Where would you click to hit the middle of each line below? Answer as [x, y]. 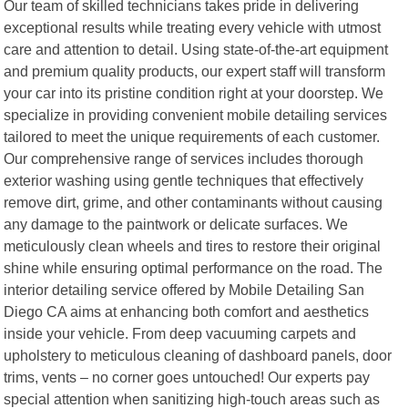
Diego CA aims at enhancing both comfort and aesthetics [187, 311]
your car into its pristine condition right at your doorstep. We [194, 92]
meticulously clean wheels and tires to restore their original [193, 245]
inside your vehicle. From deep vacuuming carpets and [180, 333]
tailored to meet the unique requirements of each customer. [192, 136]
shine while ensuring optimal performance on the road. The [194, 267]
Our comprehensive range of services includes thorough [184, 158]
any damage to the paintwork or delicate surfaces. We [176, 224]
